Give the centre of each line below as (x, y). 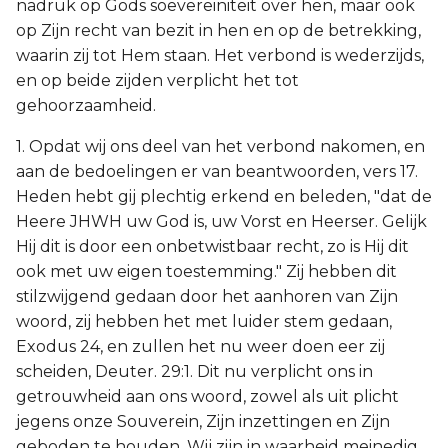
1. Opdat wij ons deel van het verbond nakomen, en (220, 146)
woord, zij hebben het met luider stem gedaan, (204, 321)
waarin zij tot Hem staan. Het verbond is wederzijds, (220, 55)
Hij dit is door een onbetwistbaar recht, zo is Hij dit (212, 246)
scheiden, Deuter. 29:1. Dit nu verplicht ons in (194, 371)
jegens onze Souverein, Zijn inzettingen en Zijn (203, 421)
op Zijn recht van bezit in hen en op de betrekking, (218, 30)
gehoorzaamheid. (86, 105)
